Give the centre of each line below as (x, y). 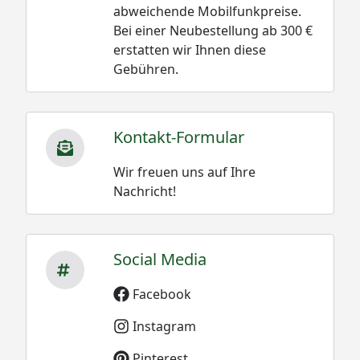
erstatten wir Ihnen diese (189, 49)
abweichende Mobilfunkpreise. (207, 11)
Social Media (160, 259)
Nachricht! (144, 191)
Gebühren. (145, 69)
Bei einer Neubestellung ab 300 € (213, 30)
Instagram (164, 326)
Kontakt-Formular (178, 137)
